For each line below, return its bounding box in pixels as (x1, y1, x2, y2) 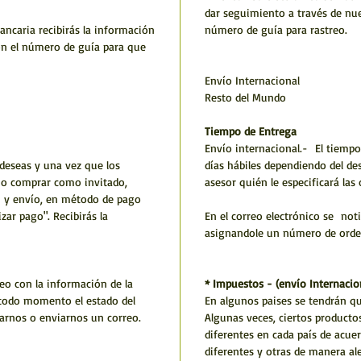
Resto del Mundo (205, 90, 286, 105)
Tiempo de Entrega (205, 124, 297, 139)
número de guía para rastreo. (205, 23, 347, 37)
